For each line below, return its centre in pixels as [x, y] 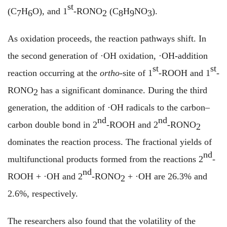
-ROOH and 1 [184, 73]
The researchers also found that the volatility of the [102, 221]
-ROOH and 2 [132, 124]
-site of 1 [136, 73]
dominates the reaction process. [65, 142]
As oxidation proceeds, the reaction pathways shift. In [107, 38]
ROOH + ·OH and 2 [45, 176]
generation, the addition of [58, 107]
